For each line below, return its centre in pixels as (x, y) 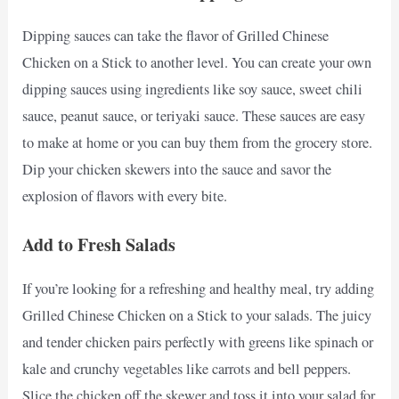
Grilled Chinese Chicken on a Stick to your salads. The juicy (197, 316)
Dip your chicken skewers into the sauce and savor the (177, 170)
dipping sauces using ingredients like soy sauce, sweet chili (193, 90)
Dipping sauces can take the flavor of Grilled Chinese (176, 36)
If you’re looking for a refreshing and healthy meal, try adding (199, 289)
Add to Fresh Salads (99, 245)
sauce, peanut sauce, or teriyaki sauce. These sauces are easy (194, 116)
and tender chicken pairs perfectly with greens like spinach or (198, 342)
